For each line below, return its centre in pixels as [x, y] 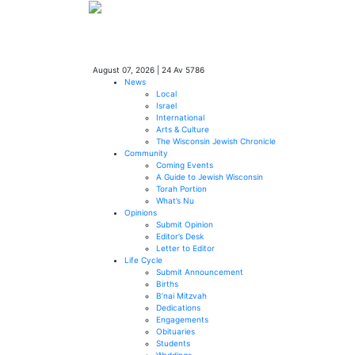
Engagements [182, 319]
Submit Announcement [200, 272]
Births [167, 284]
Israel [166, 105]
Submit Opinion [185, 224]
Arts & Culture [183, 129]
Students [173, 343]
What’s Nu [175, 200]
